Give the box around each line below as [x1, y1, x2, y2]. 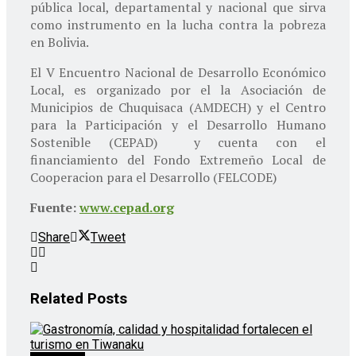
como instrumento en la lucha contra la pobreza [30, 15, 326, 33]
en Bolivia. [30, 33, 89, 51]
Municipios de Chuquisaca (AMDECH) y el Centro [30, 98, 326, 116]
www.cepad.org [79, 198, 174, 216]
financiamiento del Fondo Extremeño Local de [30, 150, 326, 168]
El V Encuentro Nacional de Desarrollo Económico [30, 63, 326, 81]
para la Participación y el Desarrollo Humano [30, 115, 326, 133]
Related [30, 289, 83, 308]
